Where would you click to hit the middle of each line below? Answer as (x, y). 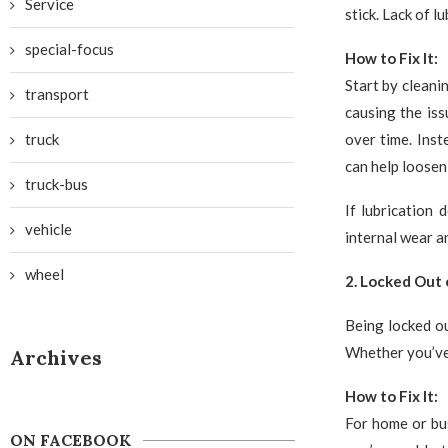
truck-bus (56, 184)
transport (57, 94)
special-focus (69, 49)
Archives (56, 357)
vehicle (48, 229)
